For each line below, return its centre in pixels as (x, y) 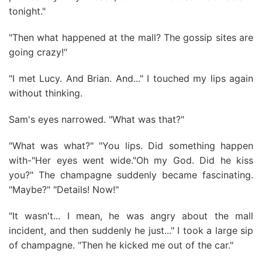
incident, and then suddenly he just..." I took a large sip (131, 230)
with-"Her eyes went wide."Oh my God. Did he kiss (131, 160)
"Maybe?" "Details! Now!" (64, 189)
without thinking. (46, 93)
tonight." (27, 11)
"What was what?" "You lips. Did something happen (131, 146)
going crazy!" (38, 52)
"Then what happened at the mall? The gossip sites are (131, 37)
